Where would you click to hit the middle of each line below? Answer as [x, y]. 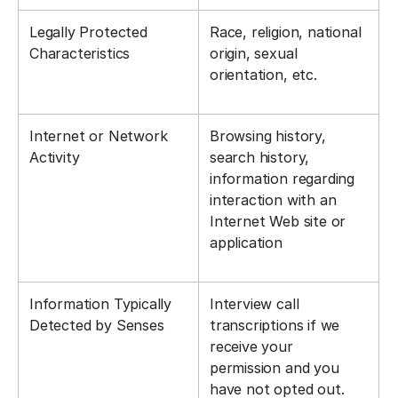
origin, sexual [254, 53]
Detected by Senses [97, 325]
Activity [55, 157]
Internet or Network [99, 136]
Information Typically [101, 304]
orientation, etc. [263, 75]
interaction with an [273, 200]
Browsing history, [268, 136]
